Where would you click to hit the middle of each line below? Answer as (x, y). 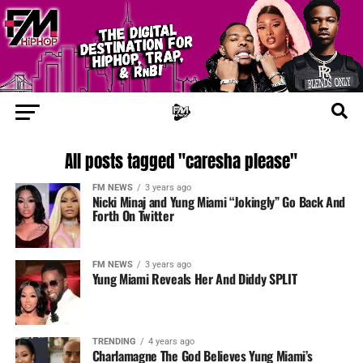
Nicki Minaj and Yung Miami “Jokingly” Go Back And (218, 202)
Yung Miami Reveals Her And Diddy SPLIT (194, 279)
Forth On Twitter (133, 216)
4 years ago (171, 342)
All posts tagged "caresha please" (181, 162)
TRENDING (114, 342)
